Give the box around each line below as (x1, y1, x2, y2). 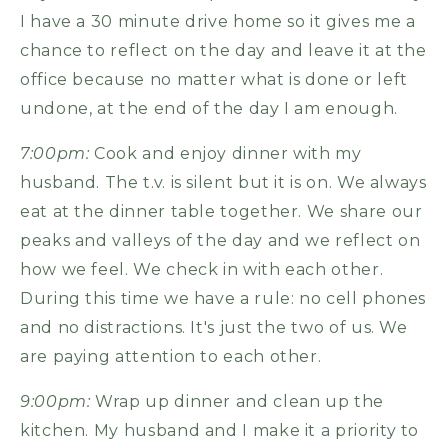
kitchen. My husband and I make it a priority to (20, 420, 420, 440)
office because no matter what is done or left (20, 69, 408, 89)
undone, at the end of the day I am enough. (20, 98, 398, 118)
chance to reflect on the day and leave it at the (20, 40, 427, 60)
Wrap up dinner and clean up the (90, 391, 384, 411)
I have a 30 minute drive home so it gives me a (20, 11, 416, 31)
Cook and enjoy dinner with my (94, 143, 362, 163)
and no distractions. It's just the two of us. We (20, 317, 408, 337)
